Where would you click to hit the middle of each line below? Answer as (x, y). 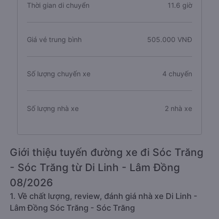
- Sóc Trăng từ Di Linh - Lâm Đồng (95, 167)
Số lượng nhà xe (53, 108)
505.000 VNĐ (169, 39)
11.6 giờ (180, 5)
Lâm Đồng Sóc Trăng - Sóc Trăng (72, 208)
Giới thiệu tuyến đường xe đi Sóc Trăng (107, 152)
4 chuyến (177, 74)
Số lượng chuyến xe (59, 74)
